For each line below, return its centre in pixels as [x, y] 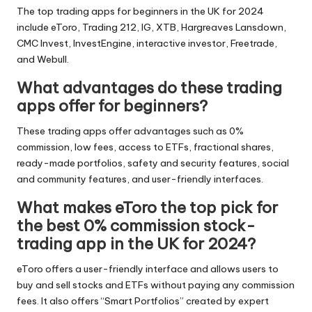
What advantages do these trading [149, 87]
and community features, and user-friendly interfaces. [140, 179]
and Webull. [43, 59]
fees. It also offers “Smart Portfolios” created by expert [143, 301]
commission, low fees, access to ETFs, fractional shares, [145, 147]
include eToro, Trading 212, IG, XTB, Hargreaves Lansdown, [151, 27]
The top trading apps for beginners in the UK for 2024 [140, 11]
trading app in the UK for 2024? [136, 243]
